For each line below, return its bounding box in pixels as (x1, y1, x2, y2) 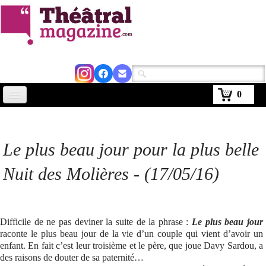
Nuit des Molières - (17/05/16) (3, 164, 219, 183)
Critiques (10, 181, 47, 191)
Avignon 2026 (10, 157, 65, 167)
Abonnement (10, 252, 65, 262)
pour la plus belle (134, 140, 259, 159)
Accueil (10, 110, 40, 120)
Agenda (10, 205, 42, 215)
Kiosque (10, 229, 43, 239)
